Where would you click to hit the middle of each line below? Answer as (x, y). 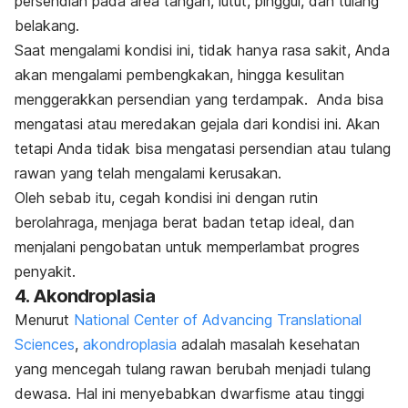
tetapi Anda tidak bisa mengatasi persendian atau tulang (203, 149)
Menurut (44, 320)
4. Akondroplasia (85, 296)
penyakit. (45, 272)
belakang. (47, 26)
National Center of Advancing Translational (218, 320)
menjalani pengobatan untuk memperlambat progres (187, 247)
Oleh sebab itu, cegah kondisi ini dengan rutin (166, 198)
